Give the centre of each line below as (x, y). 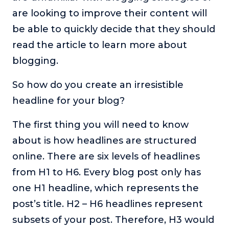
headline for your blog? (68, 101)
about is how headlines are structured (104, 141)
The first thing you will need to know (100, 125)
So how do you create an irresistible (98, 85)
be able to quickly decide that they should (114, 29)
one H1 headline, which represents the (106, 188)
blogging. (35, 61)
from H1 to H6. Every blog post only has (107, 173)
